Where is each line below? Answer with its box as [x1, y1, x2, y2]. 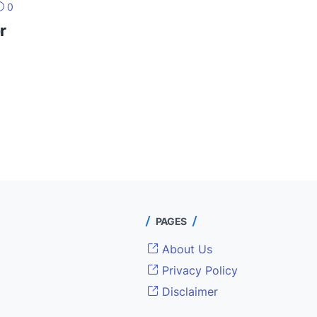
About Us [158, 242, 212, 257]
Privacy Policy [158, 263, 238, 278]
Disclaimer [158, 284, 218, 299]
